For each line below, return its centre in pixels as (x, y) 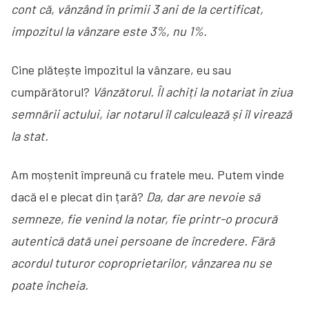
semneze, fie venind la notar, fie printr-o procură (144, 218)
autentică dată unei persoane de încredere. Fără (143, 240)
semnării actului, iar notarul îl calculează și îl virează (151, 113)
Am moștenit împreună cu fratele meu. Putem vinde (148, 174)
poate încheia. (50, 285)
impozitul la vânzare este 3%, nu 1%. (109, 31)
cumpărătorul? (52, 91)
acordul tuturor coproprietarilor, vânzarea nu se (141, 262)
